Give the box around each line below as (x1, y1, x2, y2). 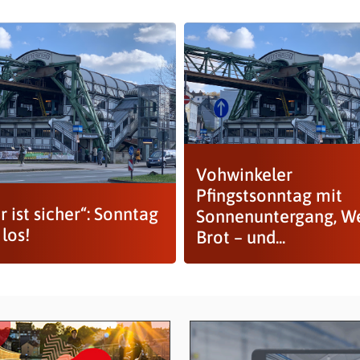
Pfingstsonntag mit (195, 185, 342, 206)
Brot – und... (195, 227, 285, 247)
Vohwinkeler (195, 164, 292, 185)
